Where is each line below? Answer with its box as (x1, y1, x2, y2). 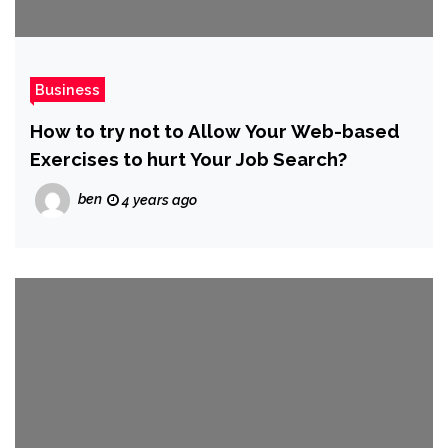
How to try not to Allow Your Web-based (30, 120, 400, 143)
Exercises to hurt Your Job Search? (30, 148, 347, 171)
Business (35, 81, 100, 99)
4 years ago (119, 192, 197, 209)
